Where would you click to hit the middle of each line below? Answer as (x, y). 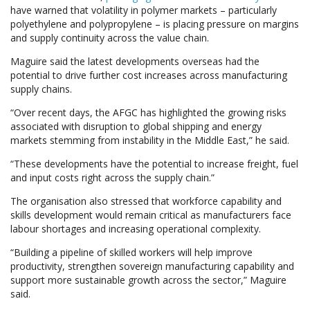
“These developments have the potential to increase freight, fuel (154, 164)
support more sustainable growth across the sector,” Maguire (148, 280)
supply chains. (41, 89)
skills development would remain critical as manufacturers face (151, 215)
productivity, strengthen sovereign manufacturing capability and (152, 266)
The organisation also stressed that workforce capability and (146, 201)
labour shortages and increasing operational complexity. (136, 229)
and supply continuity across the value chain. (110, 38)
